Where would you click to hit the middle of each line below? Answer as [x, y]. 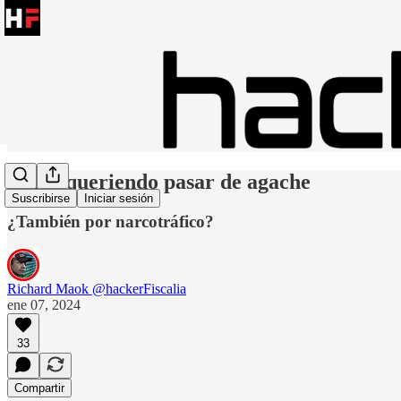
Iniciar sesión [119, 199]
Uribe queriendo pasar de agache [159, 181]
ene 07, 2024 [44, 304]
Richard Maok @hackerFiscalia [97, 288]
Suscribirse [41, 199]
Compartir [39, 388]
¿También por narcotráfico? [111, 221]
